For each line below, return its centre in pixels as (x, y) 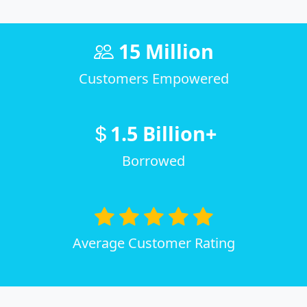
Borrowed (153, 161)
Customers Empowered (153, 79)
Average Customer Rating (153, 243)
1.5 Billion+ (163, 134)
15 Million (163, 51)
